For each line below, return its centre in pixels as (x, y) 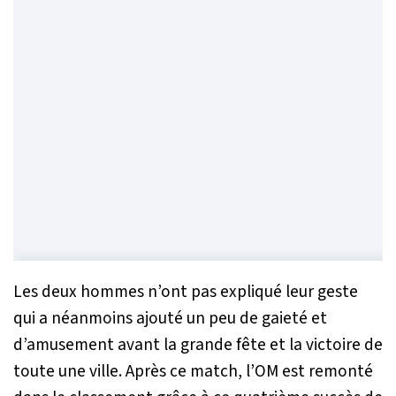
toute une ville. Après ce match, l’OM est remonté (193, 371)
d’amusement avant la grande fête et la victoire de (198, 344)
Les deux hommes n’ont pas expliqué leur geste (186, 291)
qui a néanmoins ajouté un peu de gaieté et (170, 318)
